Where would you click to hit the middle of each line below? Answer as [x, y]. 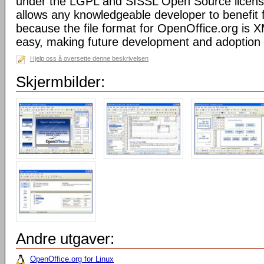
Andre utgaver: [65, 239]
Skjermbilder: [60, 82]
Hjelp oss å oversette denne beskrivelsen [89, 58]
